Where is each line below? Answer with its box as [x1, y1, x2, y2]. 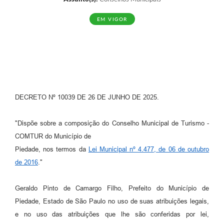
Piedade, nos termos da [15, 145, 88, 153]
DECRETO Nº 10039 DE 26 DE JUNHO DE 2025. [15, 93, 159, 101]
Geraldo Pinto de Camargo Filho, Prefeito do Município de [15, 184, 209, 192]
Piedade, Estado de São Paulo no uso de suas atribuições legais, [15, 197, 209, 205]
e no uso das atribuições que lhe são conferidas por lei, [15, 210, 209, 218]
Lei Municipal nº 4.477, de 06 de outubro [88, 145, 209, 153]
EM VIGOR [96, 16, 127, 22]
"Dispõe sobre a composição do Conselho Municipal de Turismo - [15, 119, 209, 127]
